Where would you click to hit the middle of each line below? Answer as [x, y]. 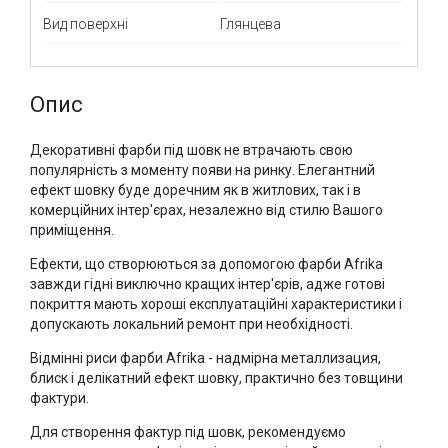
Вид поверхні [86, 24]
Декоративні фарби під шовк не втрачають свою [192, 150]
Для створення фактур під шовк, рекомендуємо [188, 432]
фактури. [60, 398]
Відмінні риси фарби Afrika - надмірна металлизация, [206, 358]
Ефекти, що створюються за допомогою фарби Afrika [207, 264]
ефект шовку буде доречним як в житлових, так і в [196, 190]
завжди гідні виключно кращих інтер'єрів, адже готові [208, 284]
